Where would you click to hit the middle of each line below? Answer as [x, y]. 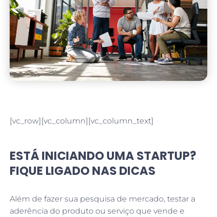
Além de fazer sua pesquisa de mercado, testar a [102, 199]
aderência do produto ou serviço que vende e [97, 211]
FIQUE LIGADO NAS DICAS [83, 170]
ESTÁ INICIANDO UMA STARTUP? [103, 155]
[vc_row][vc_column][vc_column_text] [82, 121]
